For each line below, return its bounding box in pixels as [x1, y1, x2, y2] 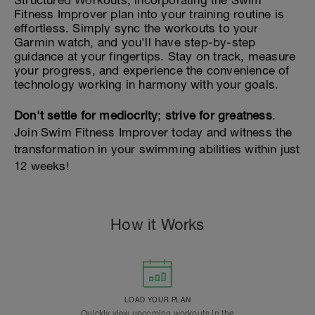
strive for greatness [165, 108, 272, 122]
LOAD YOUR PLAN [124, 295, 191, 304]
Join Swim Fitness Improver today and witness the [14, 125, 292, 139]
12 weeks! [14, 159, 69, 173]
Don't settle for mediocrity [14, 108, 158, 122]
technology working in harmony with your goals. [14, 77, 279, 91]
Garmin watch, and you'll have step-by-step [14, 35, 256, 49]
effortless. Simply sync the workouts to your [14, 21, 258, 35]
